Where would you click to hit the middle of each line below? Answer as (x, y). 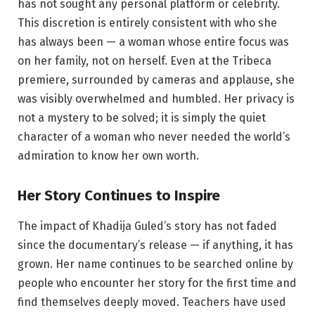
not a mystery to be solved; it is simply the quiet (142, 118)
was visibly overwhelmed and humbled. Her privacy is (156, 99)
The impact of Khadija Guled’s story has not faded (147, 226)
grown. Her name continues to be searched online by (155, 264)
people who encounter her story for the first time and (157, 283)
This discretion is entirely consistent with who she (147, 23)
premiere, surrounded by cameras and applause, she (156, 80)
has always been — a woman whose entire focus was (153, 42)
